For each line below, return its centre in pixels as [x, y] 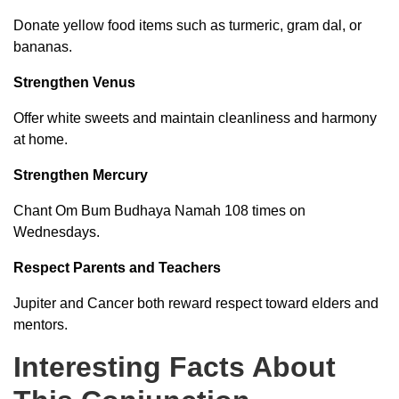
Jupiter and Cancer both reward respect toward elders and [196, 303]
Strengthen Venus [74, 82]
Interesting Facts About [175, 366]
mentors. [41, 324]
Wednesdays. [57, 232]
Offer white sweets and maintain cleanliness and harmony [195, 118]
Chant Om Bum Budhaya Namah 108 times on [159, 210]
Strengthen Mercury [81, 175]
